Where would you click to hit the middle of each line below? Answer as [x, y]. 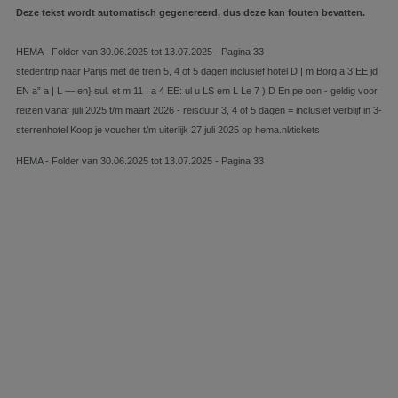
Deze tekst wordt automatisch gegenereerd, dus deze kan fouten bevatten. [191, 12]
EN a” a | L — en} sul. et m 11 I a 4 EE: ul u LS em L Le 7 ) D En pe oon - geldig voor [197, 91]
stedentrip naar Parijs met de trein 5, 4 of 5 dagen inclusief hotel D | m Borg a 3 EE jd [197, 71]
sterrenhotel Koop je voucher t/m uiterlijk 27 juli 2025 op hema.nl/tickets [168, 130]
